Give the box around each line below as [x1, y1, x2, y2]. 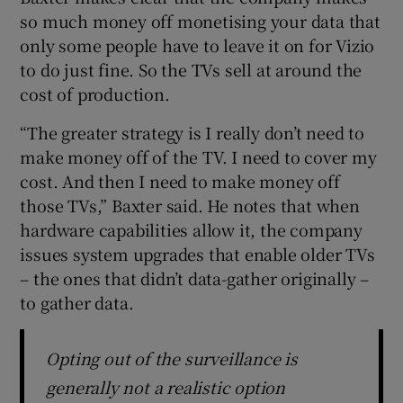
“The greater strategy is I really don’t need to [20, 120, 365, 144]
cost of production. [20, 81, 170, 105]
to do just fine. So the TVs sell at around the [20, 57, 363, 81]
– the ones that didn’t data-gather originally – [20, 265, 370, 290]
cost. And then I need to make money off [20, 168, 340, 193]
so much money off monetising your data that [20, 8, 381, 32]
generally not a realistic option [46, 374, 286, 399]
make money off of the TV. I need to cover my [20, 144, 377, 168]
